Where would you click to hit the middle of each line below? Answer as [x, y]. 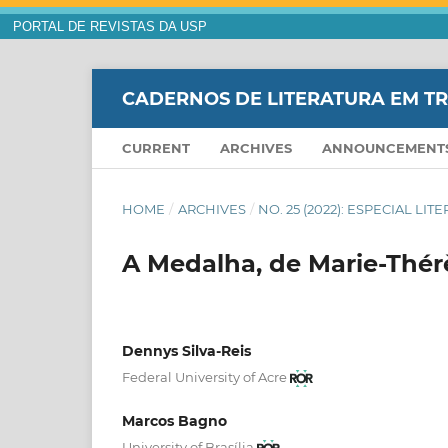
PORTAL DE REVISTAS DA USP [109, 27]
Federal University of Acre [204, 377]
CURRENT [156, 148]
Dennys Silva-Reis [186, 351]
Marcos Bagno [174, 421]
